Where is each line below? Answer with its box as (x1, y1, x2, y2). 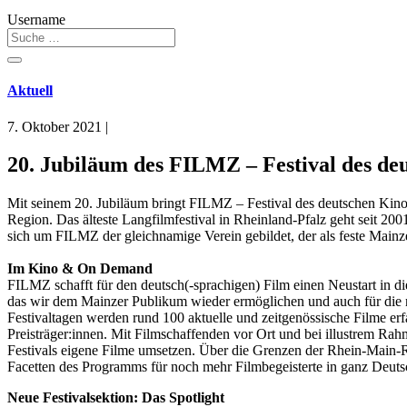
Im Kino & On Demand (7, 261, 153, 277)
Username (7, 12, 65, 27)
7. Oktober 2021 (7, 118, 102, 134)
